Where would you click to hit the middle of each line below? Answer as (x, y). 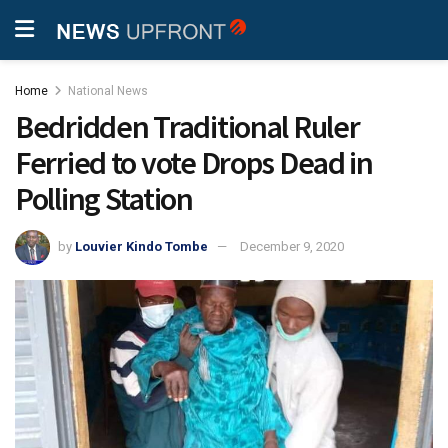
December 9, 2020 (292, 246)
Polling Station (104, 199)
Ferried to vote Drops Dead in (194, 163)
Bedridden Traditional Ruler (187, 127)
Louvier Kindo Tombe (141, 246)
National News (108, 91)
